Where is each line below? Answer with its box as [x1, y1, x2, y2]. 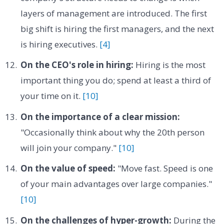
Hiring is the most [133, 59, 205, 71]
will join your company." [20, 141, 118, 153]
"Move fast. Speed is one [115, 162, 213, 174]
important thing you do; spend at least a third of [20, 74, 211, 86]
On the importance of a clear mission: [20, 110, 180, 122]
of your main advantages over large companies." [20, 178, 212, 190]
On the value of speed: [20, 162, 115, 174]
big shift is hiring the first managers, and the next [20, 23, 214, 34]
